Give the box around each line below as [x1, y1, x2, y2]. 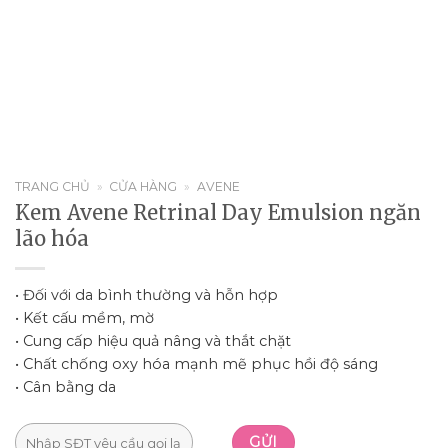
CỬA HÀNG [109, 179, 178, 194]
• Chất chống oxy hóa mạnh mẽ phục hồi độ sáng [15, 355, 378, 374]
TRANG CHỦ [15, 179, 90, 194]
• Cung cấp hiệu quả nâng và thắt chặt [15, 332, 291, 351]
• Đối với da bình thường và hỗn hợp [15, 286, 278, 305]
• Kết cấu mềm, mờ [15, 309, 154, 328]
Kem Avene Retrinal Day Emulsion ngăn [15, 200, 421, 227]
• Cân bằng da [15, 378, 116, 397]
